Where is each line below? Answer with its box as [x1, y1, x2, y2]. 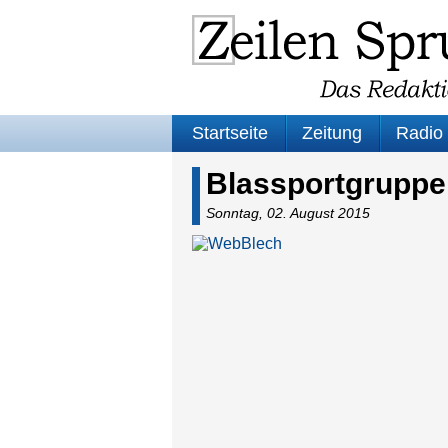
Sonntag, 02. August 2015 [206, 205, 370, 221]
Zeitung [302, 123, 362, 143]
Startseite [192, 123, 268, 143]
